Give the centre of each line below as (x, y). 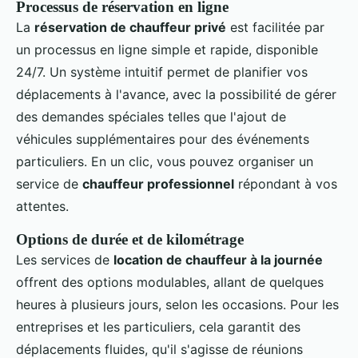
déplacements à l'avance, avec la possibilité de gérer (176, 95)
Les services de (65, 260)
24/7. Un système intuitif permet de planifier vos (162, 72)
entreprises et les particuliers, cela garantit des (158, 327)
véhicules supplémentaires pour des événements (163, 139)
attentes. (42, 207)
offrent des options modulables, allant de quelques (170, 282)
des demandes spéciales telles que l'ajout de (151, 117)
